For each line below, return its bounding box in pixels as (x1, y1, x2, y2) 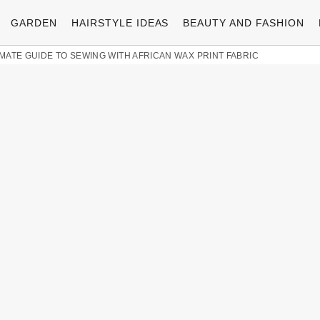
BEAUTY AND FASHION (183, 16, 305, 29)
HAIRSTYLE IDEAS (71, 16, 169, 29)
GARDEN (10, 16, 57, 29)
